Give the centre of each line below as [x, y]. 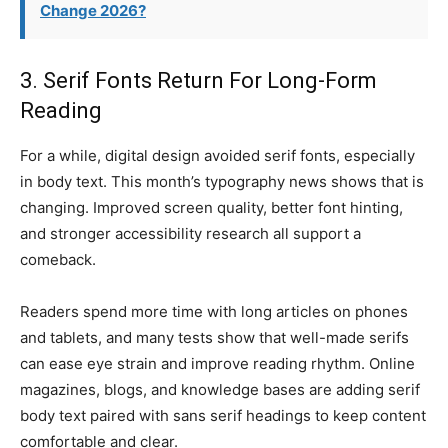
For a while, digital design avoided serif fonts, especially [217, 155]
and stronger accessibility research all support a [190, 233]
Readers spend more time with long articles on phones [214, 311]
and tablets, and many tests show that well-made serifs [214, 337]
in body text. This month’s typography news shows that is [222, 181]
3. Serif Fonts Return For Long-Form [198, 80]
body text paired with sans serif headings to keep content [223, 415]
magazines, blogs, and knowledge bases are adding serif [220, 389]
